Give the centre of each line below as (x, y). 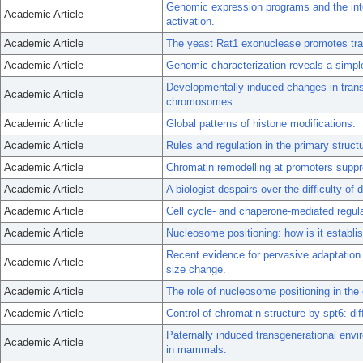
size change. (196, 269)
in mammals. (196, 350)
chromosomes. (201, 102)
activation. (190, 21)
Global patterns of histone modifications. (261, 124)
